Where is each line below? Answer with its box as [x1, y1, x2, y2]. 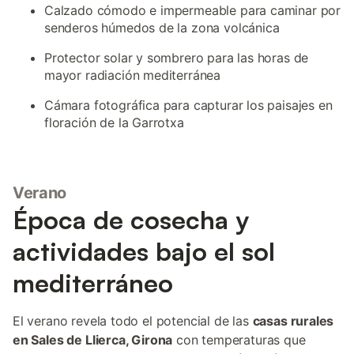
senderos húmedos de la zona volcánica [44, 20, 280, 36]
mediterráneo [13, 267, 173, 299]
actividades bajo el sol [13, 235, 275, 267]
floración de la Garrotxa [44, 115, 184, 130]
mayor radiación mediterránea [44, 67, 221, 83]
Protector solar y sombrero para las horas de [44, 50, 309, 66]
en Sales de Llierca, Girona [13, 332, 173, 348]
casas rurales [252, 313, 334, 329]
